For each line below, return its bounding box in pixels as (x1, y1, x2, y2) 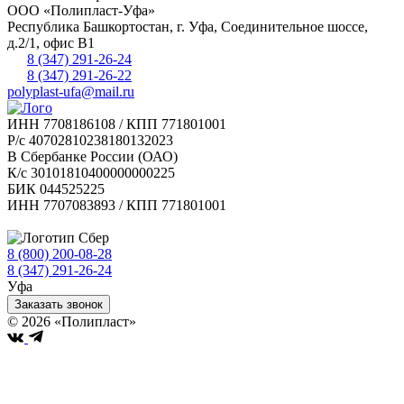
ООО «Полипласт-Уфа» (7, 3, 155, 19)
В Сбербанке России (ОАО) (7, 149, 178, 165)
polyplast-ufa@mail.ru (7, 84, 134, 100)
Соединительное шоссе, (221, 19, 368, 35)
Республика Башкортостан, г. (7, 19, 188, 35)
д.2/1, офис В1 (7, 35, 95, 51)
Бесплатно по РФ (115, 246, 222, 262)
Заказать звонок (14, 298, 103, 312)
